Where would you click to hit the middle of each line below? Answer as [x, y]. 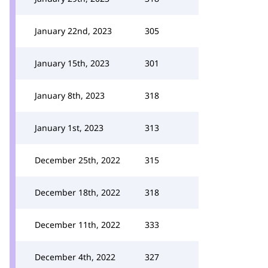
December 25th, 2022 [77, 160]
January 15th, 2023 [72, 63]
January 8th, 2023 [70, 95]
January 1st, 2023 [69, 128]
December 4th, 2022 [75, 257]
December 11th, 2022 [77, 225]
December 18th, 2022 [77, 192]
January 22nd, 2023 [73, 31]
